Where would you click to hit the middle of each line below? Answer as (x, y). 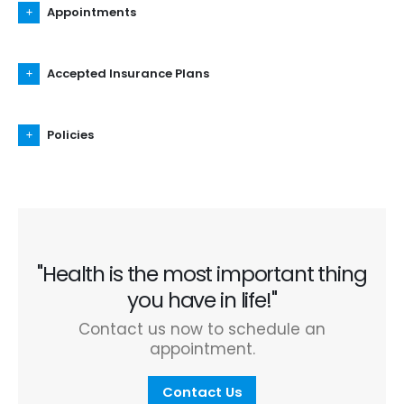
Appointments (92, 13)
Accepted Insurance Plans (128, 74)
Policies (70, 135)
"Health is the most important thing (202, 275)
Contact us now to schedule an (202, 330)
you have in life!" (202, 301)
